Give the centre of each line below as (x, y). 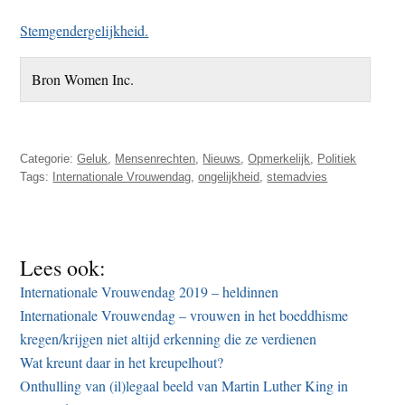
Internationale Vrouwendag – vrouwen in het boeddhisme (184, 316)
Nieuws (222, 159)
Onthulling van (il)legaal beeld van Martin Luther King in (184, 386)
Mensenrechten (155, 159)
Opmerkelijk (279, 159)
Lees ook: (63, 268)
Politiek (337, 159)
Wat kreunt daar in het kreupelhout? (122, 363)
